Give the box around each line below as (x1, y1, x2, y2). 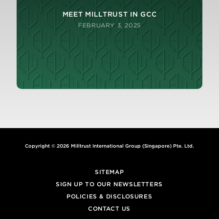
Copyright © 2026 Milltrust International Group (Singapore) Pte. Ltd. (24, 143, 194, 149)
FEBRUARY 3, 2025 (78, 22, 141, 29)
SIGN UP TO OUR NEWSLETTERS (56, 180, 163, 188)
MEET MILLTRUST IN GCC (62, 10, 157, 18)
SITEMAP (94, 168, 124, 176)
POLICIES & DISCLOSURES (66, 193, 153, 200)
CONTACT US (88, 205, 131, 213)
